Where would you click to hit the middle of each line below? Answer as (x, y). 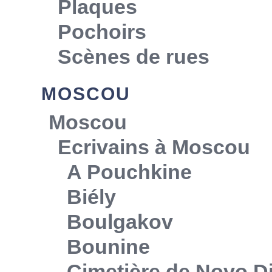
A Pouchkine (130, 172)
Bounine (109, 246)
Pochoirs (102, 32)
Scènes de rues (134, 56)
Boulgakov (120, 222)
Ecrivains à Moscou (154, 147)
